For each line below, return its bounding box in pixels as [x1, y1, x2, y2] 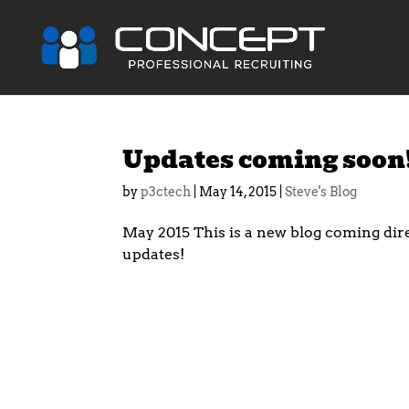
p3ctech [141, 184, 192, 199]
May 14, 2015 [199, 184, 278, 199]
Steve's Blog [285, 184, 358, 199]
